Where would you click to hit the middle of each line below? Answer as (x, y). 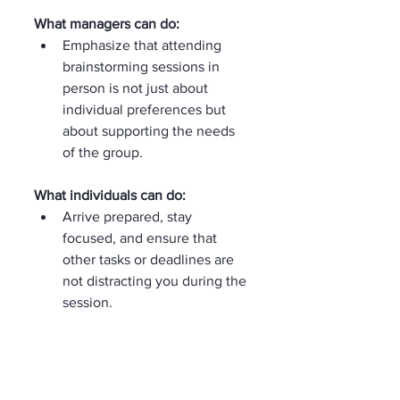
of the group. (103, 152)
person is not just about (137, 87)
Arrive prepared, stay (129, 216)
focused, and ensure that (142, 237)
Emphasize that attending (144, 45)
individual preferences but (146, 109)
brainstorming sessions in (143, 66)
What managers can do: (107, 23)
